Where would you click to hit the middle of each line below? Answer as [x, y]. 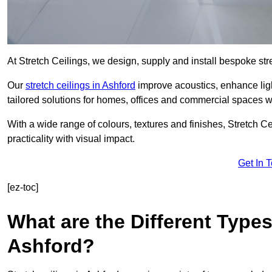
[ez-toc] [23, 188]
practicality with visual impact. [71, 139]
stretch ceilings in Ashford [80, 86]
